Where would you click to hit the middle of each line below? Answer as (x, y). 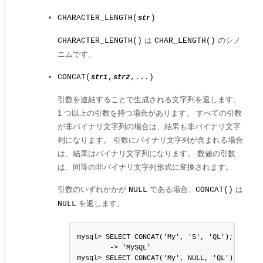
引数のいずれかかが (93, 189)
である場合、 (171, 189)
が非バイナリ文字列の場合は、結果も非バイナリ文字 (149, 127)
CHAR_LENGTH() (185, 41)
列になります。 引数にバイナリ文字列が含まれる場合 (150, 140)
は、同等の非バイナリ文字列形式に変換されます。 (145, 167)
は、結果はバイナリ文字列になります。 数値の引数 (146, 154)
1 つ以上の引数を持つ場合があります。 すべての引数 (150, 113)
